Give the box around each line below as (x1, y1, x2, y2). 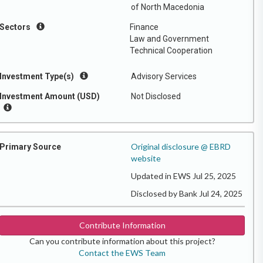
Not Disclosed (131, 92, 181, 101)
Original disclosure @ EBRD (131, 141, 231, 151)
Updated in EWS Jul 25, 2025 (131, 171, 236, 181)
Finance (130, 22, 159, 32)
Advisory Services (131, 72, 197, 81)
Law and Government (130, 34, 209, 43)
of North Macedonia (131, 2, 204, 12)
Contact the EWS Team (79, 248, 166, 258)
